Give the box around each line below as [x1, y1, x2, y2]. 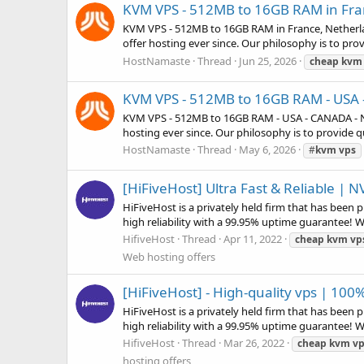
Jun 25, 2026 [239, 53, 297, 68]
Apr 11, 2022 [223, 232, 282, 247]
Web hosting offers [123, 249, 215, 265]
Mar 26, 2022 [223, 336, 284, 351]
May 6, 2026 [239, 142, 296, 158]
